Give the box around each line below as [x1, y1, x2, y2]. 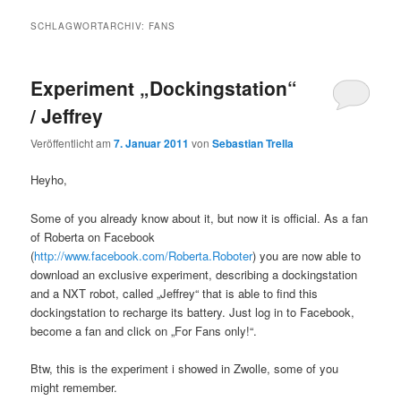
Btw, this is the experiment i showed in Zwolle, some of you [30, 359, 339, 377]
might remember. [30, 378, 118, 396]
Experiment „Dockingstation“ [30, 73, 298, 101]
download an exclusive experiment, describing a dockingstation [30, 265, 358, 283]
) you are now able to [252, 246, 362, 264]
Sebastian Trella [212, 135, 294, 152]
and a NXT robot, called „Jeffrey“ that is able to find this [30, 284, 319, 302]
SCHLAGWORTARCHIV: [30, 19, 149, 32]
